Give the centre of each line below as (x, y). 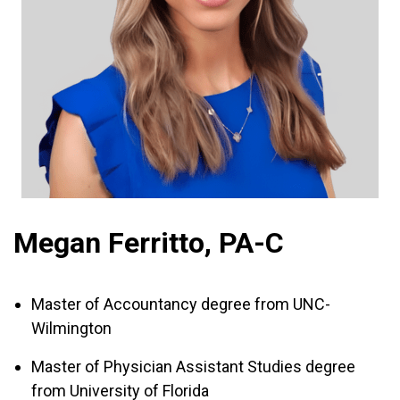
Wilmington (71, 328)
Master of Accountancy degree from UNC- (181, 304)
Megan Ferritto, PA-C (149, 243)
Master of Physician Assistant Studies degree (193, 367)
